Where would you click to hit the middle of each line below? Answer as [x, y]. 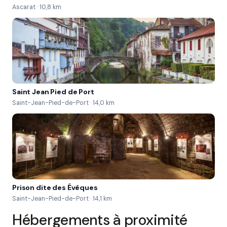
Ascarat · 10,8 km [37, 7]
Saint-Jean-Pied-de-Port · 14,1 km [62, 199]
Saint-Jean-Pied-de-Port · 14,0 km [63, 103]
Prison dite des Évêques [55, 187]
